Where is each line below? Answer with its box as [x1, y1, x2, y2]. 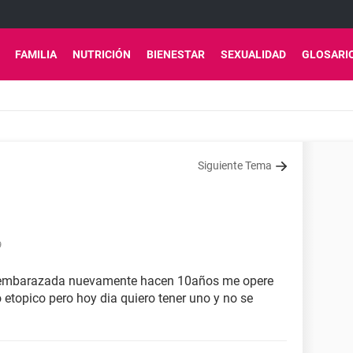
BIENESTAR [147, 48, 205, 61]
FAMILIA [15, 48, 57, 61]
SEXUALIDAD [221, 48, 286, 61]
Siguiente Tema [198, 159, 272, 172]
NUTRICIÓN [72, 48, 131, 61]
